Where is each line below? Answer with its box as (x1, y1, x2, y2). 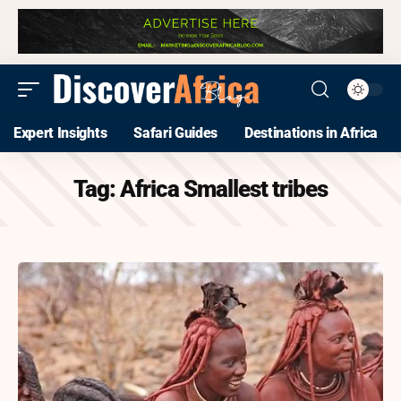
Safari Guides (133, 124, 218, 142)
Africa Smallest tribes (120, 175, 328, 203)
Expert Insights (13, 124, 107, 142)
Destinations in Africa (244, 124, 379, 142)
